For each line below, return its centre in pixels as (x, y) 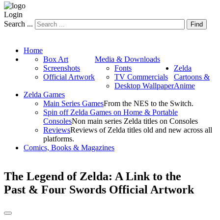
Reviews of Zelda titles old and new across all (141, 130)
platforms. (59, 138)
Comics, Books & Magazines (69, 147)
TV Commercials (141, 77)
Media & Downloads (127, 59)
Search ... (18, 24)
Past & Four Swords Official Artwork (99, 189)
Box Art (56, 59)
